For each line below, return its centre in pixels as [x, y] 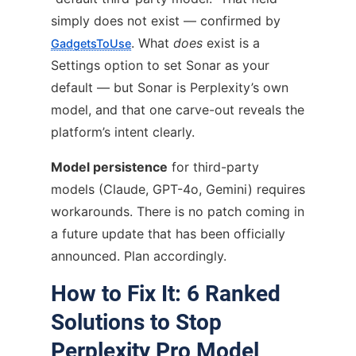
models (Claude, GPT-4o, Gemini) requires [178, 189]
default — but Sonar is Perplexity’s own [170, 87]
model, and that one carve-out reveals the [178, 109]
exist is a [231, 43]
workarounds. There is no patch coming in [178, 211]
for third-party [213, 166]
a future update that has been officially [168, 233]
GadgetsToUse [91, 43]
